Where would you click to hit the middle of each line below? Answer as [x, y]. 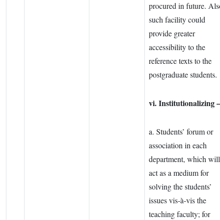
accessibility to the [177, 47]
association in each [178, 145]
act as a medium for [179, 173]
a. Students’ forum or [181, 132]
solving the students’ [180, 187]
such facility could [177, 20]
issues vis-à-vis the [178, 200]
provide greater [172, 33]
